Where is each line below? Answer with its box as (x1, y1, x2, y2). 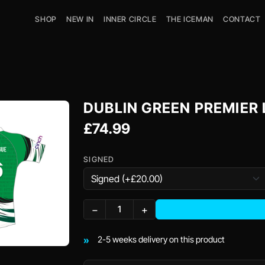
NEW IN (66, 14, 94, 24)
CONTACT (222, 14, 261, 24)
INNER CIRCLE (103, 14, 157, 24)
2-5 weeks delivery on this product (98, 234, 225, 244)
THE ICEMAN (166, 14, 214, 24)
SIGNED (83, 155, 115, 164)
